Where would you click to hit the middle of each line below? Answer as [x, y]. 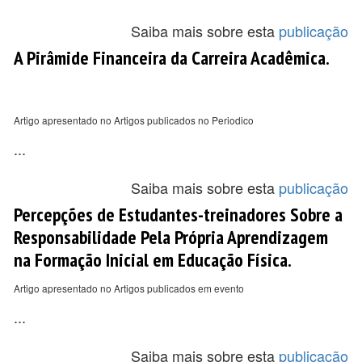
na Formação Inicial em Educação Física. [153, 259]
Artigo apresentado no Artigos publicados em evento [129, 288]
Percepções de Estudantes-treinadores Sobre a [178, 214]
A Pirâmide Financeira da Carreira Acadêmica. [172, 57]
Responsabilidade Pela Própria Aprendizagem [171, 237]
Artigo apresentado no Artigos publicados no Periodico [134, 120]
